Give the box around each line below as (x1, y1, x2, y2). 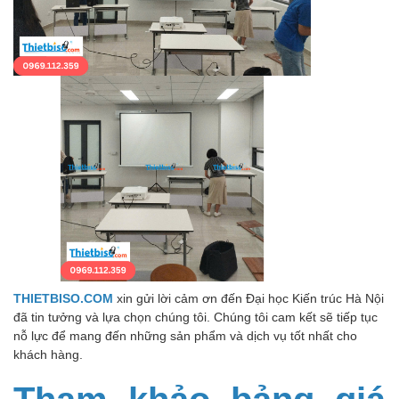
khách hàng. (13, 346, 83, 362)
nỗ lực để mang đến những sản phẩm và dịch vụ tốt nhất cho (13, 327, 357, 343)
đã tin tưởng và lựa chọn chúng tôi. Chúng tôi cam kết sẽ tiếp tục (13, 308, 378, 324)
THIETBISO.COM (13, 289, 113, 305)
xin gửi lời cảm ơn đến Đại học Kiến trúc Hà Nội (113, 289, 384, 305)
